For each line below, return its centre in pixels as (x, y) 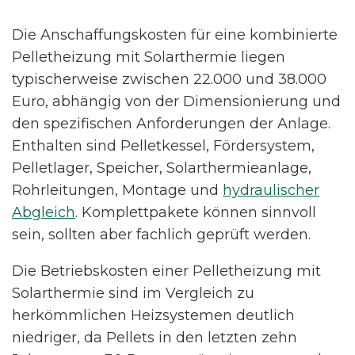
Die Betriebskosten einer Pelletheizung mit (166, 271)
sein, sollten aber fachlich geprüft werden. (161, 235)
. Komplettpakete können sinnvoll (196, 213)
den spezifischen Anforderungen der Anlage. (171, 124)
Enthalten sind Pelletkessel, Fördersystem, (163, 146)
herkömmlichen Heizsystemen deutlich (153, 316)
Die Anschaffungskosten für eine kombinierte (175, 35)
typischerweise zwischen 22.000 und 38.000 (169, 80)
